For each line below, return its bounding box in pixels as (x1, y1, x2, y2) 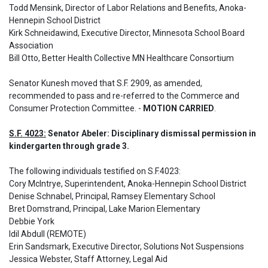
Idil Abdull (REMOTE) (9, 229, 88, 239)
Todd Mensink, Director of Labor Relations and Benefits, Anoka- (9, 3, 246, 13)
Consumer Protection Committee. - (9, 103, 143, 113)
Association (9, 41, 55, 50)
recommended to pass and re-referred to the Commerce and (9, 91, 239, 100)
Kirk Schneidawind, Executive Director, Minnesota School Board (9, 28, 245, 38)
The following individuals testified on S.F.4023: (9, 166, 182, 176)
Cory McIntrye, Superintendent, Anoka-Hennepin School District (9, 179, 248, 188)
